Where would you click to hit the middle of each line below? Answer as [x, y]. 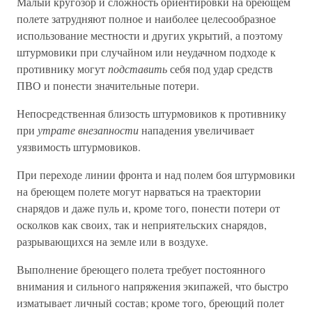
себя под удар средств [220, 69]
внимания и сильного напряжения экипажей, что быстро [153, 286]
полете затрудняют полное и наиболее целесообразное [146, 18]
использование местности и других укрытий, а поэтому [150, 35]
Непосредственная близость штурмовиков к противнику [151, 113]
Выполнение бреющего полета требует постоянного [141, 269]
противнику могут [62, 69]
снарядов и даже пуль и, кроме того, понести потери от [148, 208]
